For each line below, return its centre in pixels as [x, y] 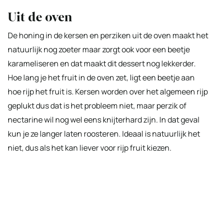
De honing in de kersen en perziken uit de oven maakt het [108, 35]
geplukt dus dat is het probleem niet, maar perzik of [97, 106]
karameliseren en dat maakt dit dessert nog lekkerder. [102, 63]
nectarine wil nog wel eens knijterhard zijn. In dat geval [104, 120]
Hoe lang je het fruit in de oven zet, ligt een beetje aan [101, 77]
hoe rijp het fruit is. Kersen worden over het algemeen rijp [108, 92]
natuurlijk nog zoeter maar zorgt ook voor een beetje [99, 49]
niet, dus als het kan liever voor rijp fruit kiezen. [90, 148]
